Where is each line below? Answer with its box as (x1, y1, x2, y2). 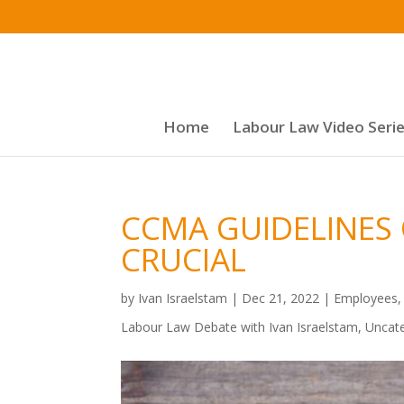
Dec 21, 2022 (242, 289, 320, 307)
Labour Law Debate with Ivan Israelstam (121, 318, 359, 335)
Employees (334, 289, 399, 307)
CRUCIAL (121, 238, 247, 280)
